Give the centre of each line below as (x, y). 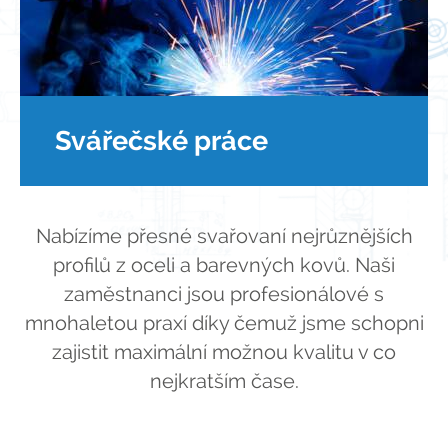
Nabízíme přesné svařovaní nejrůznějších (224, 236)
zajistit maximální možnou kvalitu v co (224, 352)
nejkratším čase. (224, 381)
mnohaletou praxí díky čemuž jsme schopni (224, 323)
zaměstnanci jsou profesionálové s (224, 294)
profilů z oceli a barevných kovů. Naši (224, 265)
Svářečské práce (161, 141)
